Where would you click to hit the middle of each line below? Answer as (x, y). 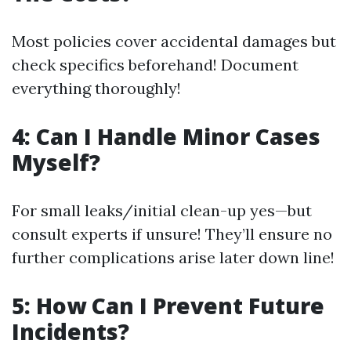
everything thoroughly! (96, 88)
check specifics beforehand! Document (155, 64)
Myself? (56, 162)
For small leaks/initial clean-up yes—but (162, 210)
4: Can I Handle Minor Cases (166, 136)
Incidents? (71, 331)
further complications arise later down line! (173, 257)
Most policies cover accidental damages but (174, 41)
